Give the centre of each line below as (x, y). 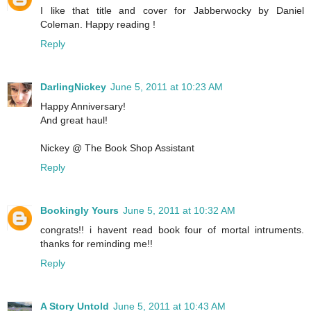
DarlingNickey (73, 87)
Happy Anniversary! (83, 107)
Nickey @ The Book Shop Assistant (117, 148)
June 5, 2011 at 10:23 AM (167, 87)
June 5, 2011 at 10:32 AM (179, 211)
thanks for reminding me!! (96, 244)
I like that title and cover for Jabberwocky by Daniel (172, 11)
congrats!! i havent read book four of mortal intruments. (172, 230)
